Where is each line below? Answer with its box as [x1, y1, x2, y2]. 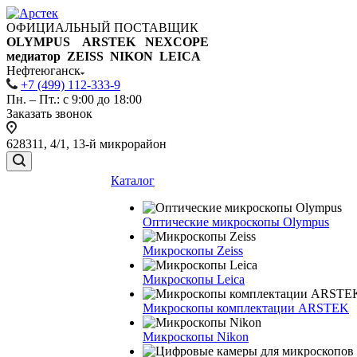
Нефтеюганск [6, 64, 80, 77]
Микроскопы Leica [143, 273, 245, 286]
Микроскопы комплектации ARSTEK [143, 301, 349, 315]
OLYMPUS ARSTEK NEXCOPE [6, 35, 209, 49]
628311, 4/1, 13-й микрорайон [6, 137, 167, 151]
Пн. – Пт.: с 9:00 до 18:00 [6, 92, 142, 106]
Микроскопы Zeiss [143, 244, 243, 257]
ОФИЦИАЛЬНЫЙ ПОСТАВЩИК [6, 21, 198, 34]
